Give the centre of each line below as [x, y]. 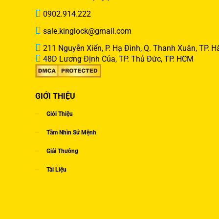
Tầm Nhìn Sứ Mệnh [71, 132]
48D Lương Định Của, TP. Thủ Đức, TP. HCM [117, 59]
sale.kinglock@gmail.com [86, 31]
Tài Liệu [56, 169]
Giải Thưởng [62, 151]
